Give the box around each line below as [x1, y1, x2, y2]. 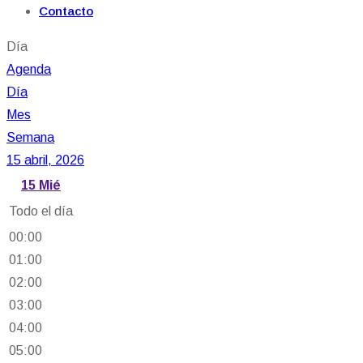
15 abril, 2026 [6, 153, 84, 167]
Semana [6, 130, 54, 144]
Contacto [39, 4, 93, 18]
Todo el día [9, 204, 73, 218]
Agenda [6, 62, 51, 76]
